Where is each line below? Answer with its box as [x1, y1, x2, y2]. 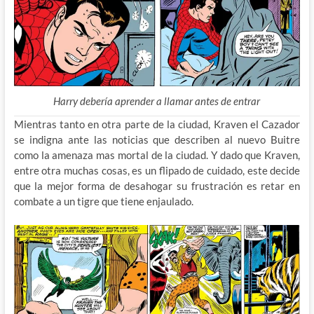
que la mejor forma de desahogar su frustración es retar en [13, 179, 301, 193]
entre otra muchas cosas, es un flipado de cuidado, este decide [13, 164, 301, 177]
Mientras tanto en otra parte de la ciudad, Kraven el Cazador [13, 118, 301, 131]
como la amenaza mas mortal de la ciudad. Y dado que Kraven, [13, 149, 301, 162]
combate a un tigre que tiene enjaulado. [13, 195, 193, 208]
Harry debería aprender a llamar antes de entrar [53, 95, 261, 108]
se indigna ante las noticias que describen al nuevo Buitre [13, 133, 301, 146]
